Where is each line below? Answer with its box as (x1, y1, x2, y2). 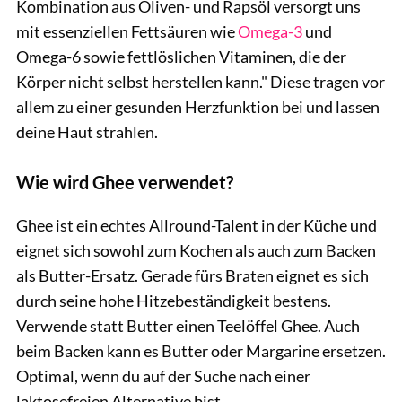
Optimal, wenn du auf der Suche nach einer (16, 366, 310, 387)
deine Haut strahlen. (16, 122, 158, 143)
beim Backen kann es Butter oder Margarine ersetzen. (16, 341, 386, 362)
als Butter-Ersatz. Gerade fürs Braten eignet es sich (16, 266, 369, 286)
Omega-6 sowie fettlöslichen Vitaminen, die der (16, 47, 346, 67)
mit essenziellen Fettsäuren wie (16, 22, 238, 42)
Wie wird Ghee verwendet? (16, 171, 233, 194)
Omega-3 (238, 22, 302, 42)
